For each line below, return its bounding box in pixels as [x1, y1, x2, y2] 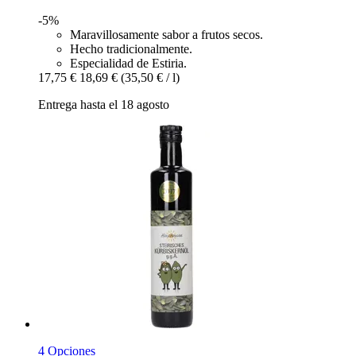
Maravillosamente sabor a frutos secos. [70, 27, 263, 41]
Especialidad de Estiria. [70, 56, 187, 70]
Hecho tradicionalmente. [70, 41, 192, 56]
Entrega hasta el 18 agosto [38, 97, 169, 111]
